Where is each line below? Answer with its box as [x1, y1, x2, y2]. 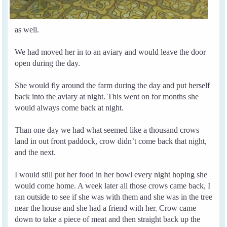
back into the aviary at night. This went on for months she [15, 92, 199, 101]
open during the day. [15, 58, 81, 67]
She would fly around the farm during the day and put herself [15, 81, 210, 90]
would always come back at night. [15, 103, 124, 112]
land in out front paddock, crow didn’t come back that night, [15, 136, 207, 145]
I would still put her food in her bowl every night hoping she [15, 170, 208, 179]
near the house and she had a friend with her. [15, 203, 160, 212]
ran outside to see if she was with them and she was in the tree [15, 192, 213, 201]
